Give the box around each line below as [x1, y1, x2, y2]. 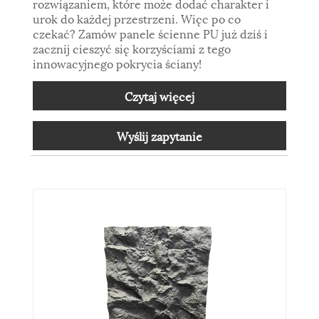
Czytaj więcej [125, 86, 194, 105]
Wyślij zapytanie [117, 126, 202, 145]
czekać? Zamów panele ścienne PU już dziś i [33, 23, 268, 42]
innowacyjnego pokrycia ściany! [33, 53, 202, 72]
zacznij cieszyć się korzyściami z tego [33, 38, 231, 57]
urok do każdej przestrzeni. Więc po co [33, 9, 241, 27]
